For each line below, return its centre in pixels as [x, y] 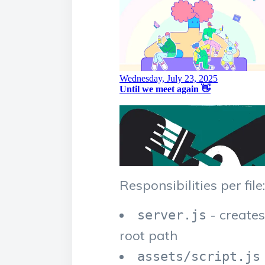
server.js [172, 215]
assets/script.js [199, 256]
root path [148, 235]
